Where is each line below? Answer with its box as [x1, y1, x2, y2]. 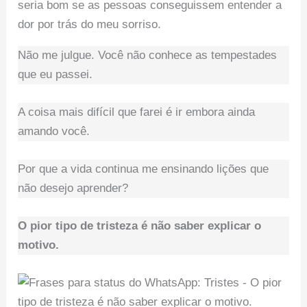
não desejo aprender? [18, 182, 129, 195]
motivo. [18, 238, 60, 252]
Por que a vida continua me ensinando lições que [18, 162, 269, 176]
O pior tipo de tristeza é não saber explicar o [18, 219, 262, 233]
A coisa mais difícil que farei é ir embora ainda [18, 105, 256, 119]
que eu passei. [18, 67, 93, 81]
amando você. [18, 124, 90, 138]
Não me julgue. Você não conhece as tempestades [18, 48, 278, 62]
